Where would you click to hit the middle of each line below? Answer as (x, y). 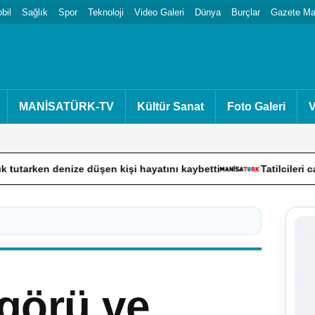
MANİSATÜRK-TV (66, 107)
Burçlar (246, 12)
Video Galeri (159, 12)
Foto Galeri (256, 107)
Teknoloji (106, 12)
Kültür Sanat (171, 107)
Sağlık (35, 12)
